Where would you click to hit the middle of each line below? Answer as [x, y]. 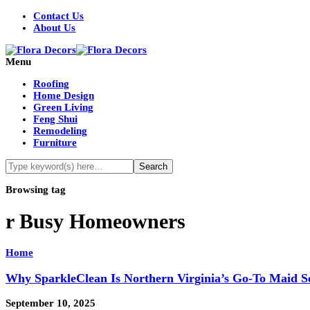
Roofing [51, 84]
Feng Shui [55, 119]
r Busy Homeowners [95, 221]
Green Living [63, 107]
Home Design [64, 95]
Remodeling [60, 131]
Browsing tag [36, 190]
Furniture [55, 143]
